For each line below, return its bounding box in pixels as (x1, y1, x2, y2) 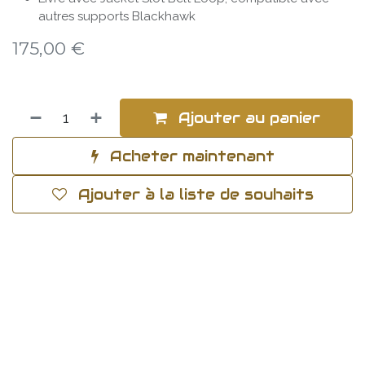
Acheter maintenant (104, 146, 275, 165)
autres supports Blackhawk (38, 8, 196, 24)
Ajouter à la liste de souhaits (77, 184, 314, 204)
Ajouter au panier (173, 108, 320, 127)
